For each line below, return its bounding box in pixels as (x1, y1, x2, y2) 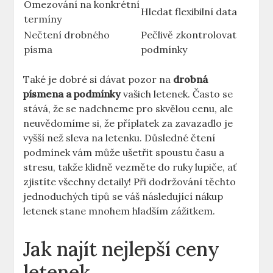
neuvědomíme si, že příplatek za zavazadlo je (23, 117, 233, 130)
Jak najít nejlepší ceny (23, 236, 220, 262)
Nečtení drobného (24, 29, 110, 41)
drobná (173, 73, 208, 86)
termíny (24, 13, 62, 26)
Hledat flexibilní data (141, 5, 238, 18)
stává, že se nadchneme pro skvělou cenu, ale (23, 102, 233, 115)
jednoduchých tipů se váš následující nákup (23, 190, 224, 203)
